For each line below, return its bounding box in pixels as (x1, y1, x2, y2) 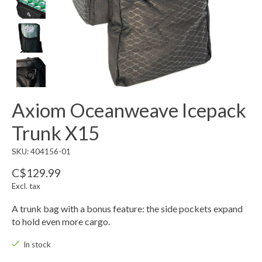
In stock (23, 239, 51, 249)
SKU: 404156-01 (12, 146, 71, 156)
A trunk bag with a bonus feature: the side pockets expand (12, 202, 243, 214)
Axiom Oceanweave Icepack (12, 98, 246, 122)
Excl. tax (12, 181, 40, 191)
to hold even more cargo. (12, 215, 110, 227)
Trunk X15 (12, 120, 99, 144)
